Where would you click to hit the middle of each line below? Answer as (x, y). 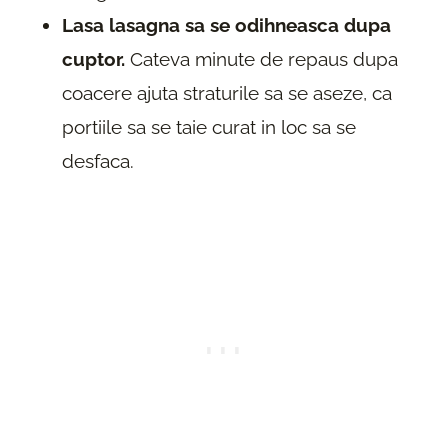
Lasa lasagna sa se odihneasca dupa (226, 24)
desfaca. (98, 160)
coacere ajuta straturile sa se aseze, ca (227, 92)
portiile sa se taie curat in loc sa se (209, 126)
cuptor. (93, 58)
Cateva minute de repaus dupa (261, 58)
